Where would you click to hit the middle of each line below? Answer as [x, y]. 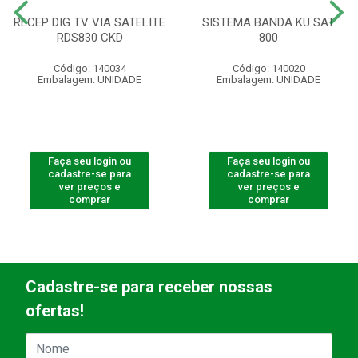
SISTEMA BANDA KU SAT [268, 23]
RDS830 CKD [89, 38]
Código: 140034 [89, 69]
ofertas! [55, 311]
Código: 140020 [268, 69]
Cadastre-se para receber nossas [149, 287]
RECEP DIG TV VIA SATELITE [89, 23]
